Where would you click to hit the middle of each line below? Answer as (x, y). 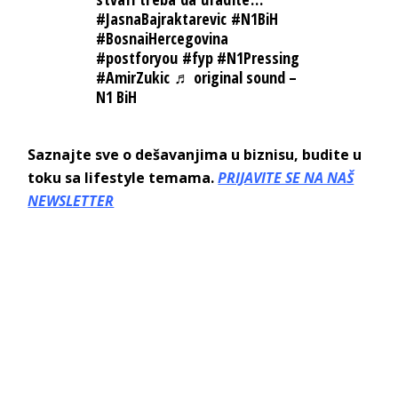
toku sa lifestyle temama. (123, 178)
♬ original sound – (235, 77)
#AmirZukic (133, 77)
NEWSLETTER (71, 201)
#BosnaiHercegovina (163, 38)
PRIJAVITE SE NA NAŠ (286, 178)
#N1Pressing (259, 57)
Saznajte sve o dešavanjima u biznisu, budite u (195, 155)
